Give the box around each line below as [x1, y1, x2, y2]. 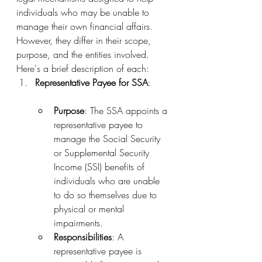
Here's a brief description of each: [16, 62, 149, 75]
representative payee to [54, 118, 146, 131]
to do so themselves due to [54, 188, 160, 201]
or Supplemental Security [54, 146, 152, 159]
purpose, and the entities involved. [16, 48, 152, 61]
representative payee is [54, 244, 144, 257]
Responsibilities [54, 230, 112, 243]
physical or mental [54, 202, 127, 215]
